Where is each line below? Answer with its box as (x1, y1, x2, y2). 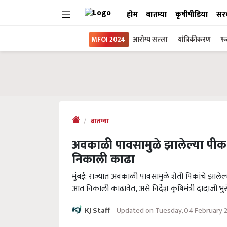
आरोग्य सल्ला (133, 33, 168, 45)
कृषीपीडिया (175, 8, 208, 21)
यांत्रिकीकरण (178, 33, 212, 45)
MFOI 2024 (91, 33, 125, 45)
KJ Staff (85, 205, 111, 217)
